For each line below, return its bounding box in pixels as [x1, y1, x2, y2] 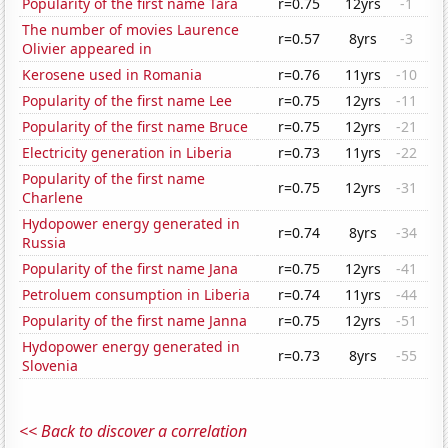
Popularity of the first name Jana [22, 259, 239, 279]
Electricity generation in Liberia [22, 143, 233, 163]
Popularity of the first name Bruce [22, 117, 249, 137]
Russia [22, 233, 67, 253]
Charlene [22, 188, 84, 208]
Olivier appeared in [22, 39, 153, 59]
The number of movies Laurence [22, 20, 240, 40]
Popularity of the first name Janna [22, 311, 248, 331]
